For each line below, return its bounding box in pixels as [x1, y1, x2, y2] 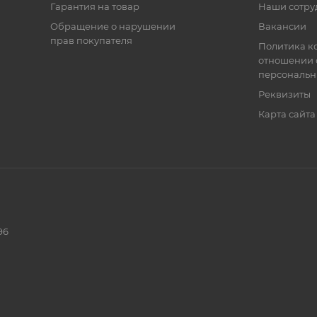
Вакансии [258, 21, 306, 33]
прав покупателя [50, 35, 132, 47]
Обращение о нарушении [50, 21, 175, 33]
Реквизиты [258, 88, 311, 100]
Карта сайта [258, 108, 316, 120]
